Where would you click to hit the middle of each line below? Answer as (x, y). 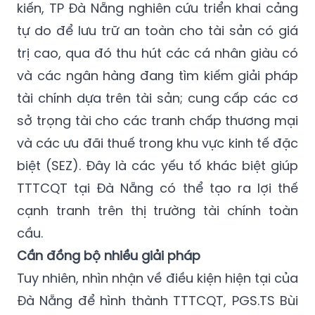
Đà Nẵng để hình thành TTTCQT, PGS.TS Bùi (157, 301)
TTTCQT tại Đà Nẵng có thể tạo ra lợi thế (157, 188)
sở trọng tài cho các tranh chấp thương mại (157, 121)
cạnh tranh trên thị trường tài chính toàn (157, 211)
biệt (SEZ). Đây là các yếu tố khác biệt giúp (157, 166)
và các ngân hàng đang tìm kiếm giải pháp (157, 76)
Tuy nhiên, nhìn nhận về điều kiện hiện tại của (157, 278)
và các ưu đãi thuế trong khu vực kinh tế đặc (157, 143)
